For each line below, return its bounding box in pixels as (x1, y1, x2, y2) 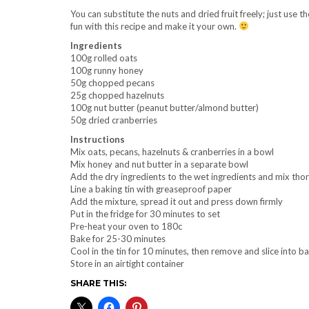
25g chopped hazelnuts (70, 90, 164, 101)
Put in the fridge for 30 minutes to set (70, 208, 220, 219)
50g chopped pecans (70, 77, 154, 88)
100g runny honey (70, 65, 143, 76)
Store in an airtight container (70, 258, 184, 269)
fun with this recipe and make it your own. (70, 21, 239, 32)
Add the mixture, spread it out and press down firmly (70, 196, 283, 207)
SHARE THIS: (70, 278, 126, 288)
